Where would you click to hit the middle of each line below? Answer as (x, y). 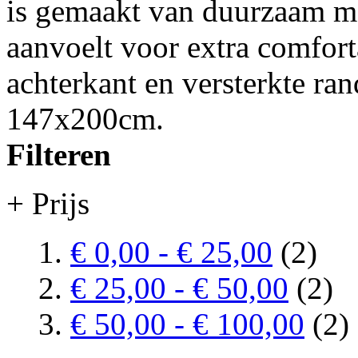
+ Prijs (48, 203)
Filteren (59, 154)
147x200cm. (85, 118)
